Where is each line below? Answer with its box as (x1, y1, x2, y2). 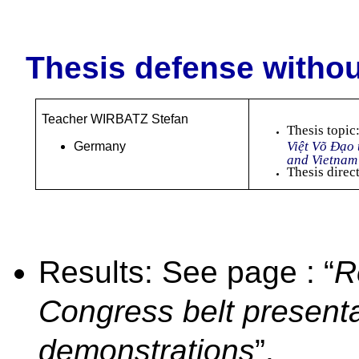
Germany (73, 139, 126, 153)
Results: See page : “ (38, 254, 334, 289)
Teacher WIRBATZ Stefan (41, 111, 188, 126)
